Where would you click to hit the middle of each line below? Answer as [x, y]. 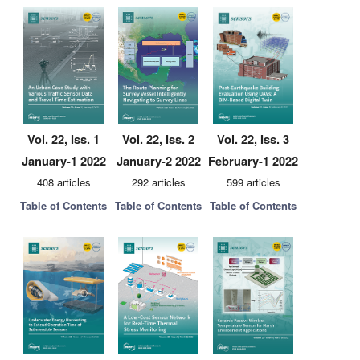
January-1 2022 [63, 161]
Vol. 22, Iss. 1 [63, 139]
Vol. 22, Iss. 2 [158, 139]
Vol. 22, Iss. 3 [253, 139]
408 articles [63, 182]
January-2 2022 [158, 161]
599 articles [253, 182]
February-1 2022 [253, 161]
